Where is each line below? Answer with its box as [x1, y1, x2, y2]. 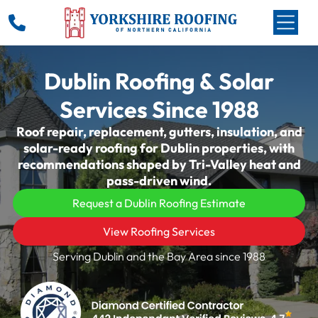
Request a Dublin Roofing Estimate [72, 195, 246, 210]
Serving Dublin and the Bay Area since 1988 [53, 248, 265, 263]
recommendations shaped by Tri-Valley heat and [17, 155, 301, 172]
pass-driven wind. [106, 172, 212, 189]
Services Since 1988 [59, 94, 259, 124]
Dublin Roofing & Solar [44, 66, 274, 95]
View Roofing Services [103, 224, 215, 238]
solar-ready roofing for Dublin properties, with [23, 139, 295, 156]
